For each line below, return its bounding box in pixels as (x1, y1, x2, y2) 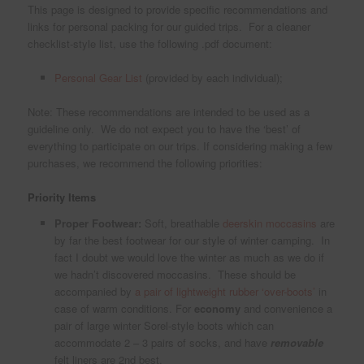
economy (193, 301, 240, 317)
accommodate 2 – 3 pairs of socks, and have (54, 335, 267, 351)
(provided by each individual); (141, 70, 283, 86)
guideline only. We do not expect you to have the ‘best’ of (28, 121, 301, 137)
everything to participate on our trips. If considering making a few (28, 138, 333, 154)
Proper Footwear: (54, 215, 141, 232)
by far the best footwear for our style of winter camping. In (54, 232, 330, 249)
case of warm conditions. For (54, 301, 194, 317)
